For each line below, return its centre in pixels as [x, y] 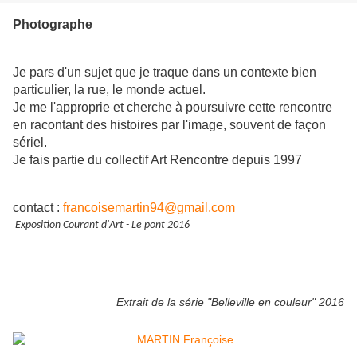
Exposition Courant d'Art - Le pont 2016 [105, 226]
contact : [38, 208]
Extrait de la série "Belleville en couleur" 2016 [230, 302]
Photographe [53, 25]
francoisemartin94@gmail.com [149, 208]
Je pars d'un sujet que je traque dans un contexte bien [165, 73]
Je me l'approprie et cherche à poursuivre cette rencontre [173, 108]
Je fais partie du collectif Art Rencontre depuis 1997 [157, 160]
